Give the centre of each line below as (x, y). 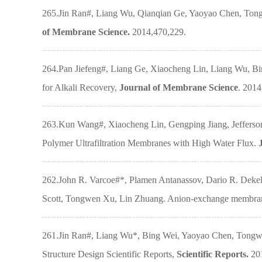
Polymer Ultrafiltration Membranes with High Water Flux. (150, 143)
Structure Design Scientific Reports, (109, 254)
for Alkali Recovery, (81, 87)
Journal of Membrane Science (179, 87)
